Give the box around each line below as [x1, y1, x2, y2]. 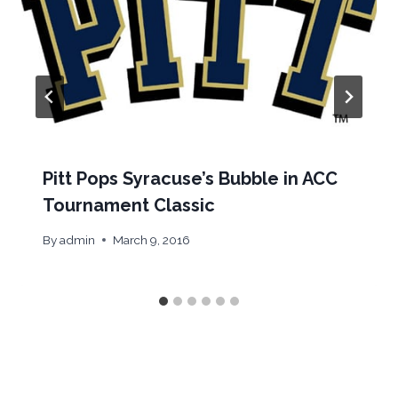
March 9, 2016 [113, 232, 191, 247]
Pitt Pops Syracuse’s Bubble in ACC [43, 168, 338, 190]
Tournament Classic [43, 195, 215, 217]
